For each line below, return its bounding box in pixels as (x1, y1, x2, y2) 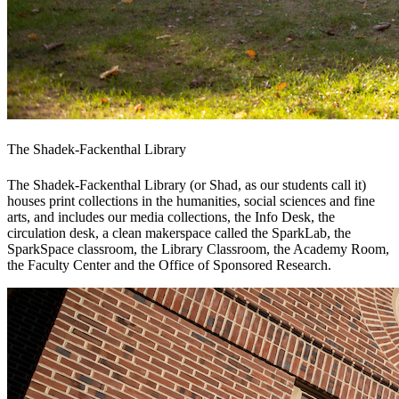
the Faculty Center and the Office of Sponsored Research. (7, 256, 331, 273)
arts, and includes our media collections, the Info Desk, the (7, 208, 335, 224)
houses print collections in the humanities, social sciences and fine (7, 192, 375, 208)
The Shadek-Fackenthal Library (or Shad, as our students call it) (7, 176, 366, 192)
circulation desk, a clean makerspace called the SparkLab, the (7, 224, 351, 240)
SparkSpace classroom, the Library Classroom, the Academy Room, (7, 240, 389, 256)
